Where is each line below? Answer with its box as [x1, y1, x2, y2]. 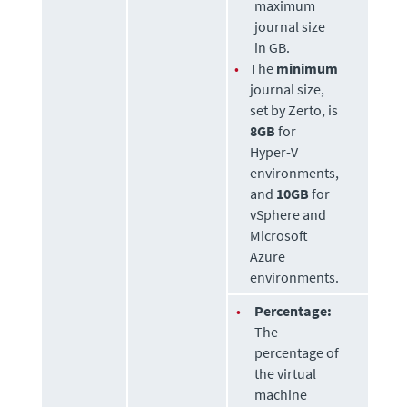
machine [254, 384, 308, 403]
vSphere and [250, 204, 327, 223]
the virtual [254, 363, 317, 382]
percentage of [254, 342, 340, 362]
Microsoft [250, 225, 309, 244]
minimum [276, 58, 339, 77]
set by [250, 100, 289, 119]
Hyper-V [250, 142, 299, 161]
